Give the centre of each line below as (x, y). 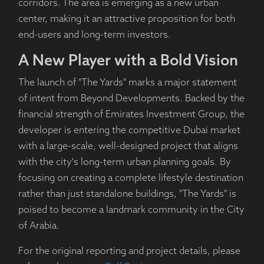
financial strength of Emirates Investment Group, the (131, 115)
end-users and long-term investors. (94, 36)
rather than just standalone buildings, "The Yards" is (127, 195)
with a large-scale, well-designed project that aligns (128, 147)
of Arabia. (39, 227)
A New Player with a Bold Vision (128, 62)
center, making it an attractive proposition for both (126, 20)
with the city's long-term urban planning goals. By (124, 163)
